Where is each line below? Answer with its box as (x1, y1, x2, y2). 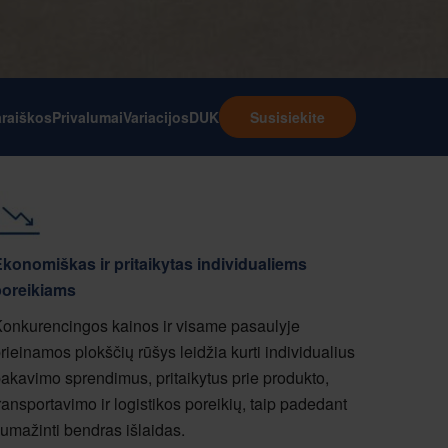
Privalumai (52, 106, 123, 127)
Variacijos (123, 106, 189, 127)
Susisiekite (250, 107, 325, 127)
